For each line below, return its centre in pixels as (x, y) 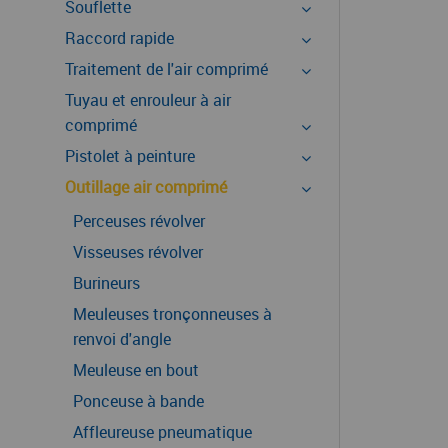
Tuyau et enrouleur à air (148, 100)
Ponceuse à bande (138, 401)
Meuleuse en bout (136, 370)
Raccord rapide (119, 38)
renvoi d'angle (122, 339)
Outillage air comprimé (146, 187)
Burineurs (106, 283)
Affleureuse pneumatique (162, 432)
